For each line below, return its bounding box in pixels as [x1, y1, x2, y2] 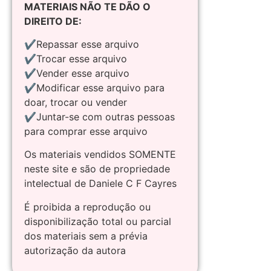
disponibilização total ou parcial [24, 215, 171, 227]
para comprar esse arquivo [24, 125, 148, 138]
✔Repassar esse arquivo [24, 38, 139, 51]
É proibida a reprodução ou [24, 200, 151, 213]
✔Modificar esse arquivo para [24, 82, 165, 94]
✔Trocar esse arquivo [24, 53, 127, 65]
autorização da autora [24, 244, 126, 256]
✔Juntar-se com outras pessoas [24, 111, 175, 123]
